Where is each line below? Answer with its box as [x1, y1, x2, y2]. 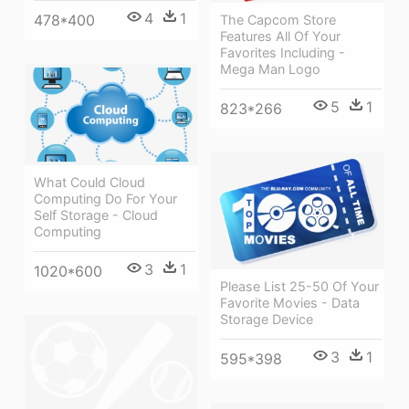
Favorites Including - [220, 45, 345, 61]
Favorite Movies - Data [220, 295, 360, 311]
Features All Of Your [220, 28, 341, 45]
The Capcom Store [220, 12, 336, 28]
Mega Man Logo [220, 61, 320, 78]
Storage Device [220, 311, 313, 328]
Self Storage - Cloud [34, 207, 158, 224]
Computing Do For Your [34, 191, 177, 207]
